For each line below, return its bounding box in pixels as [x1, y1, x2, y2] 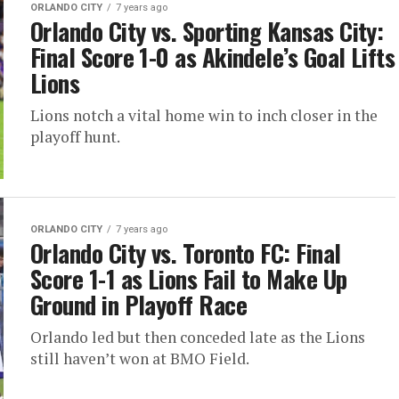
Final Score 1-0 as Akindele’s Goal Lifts [30, 39, 395, 76]
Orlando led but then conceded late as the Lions [30, 327, 365, 348]
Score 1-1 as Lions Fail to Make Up [30, 261, 347, 297]
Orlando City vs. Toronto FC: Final [30, 235, 341, 272]
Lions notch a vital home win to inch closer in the [30, 105, 378, 126]
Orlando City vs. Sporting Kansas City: [30, 13, 384, 50]
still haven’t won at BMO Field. [30, 348, 249, 370]
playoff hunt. [30, 126, 120, 148]
